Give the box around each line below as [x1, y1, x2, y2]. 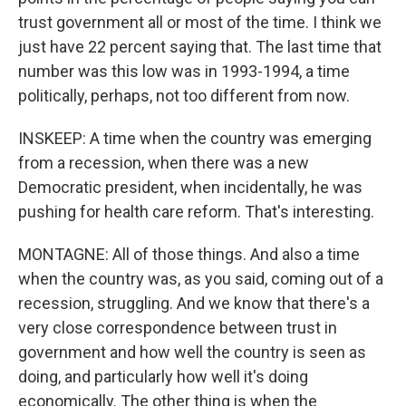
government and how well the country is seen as [18, 343, 366, 362]
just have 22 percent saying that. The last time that [18, 37, 382, 56]
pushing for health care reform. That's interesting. [18, 202, 374, 221]
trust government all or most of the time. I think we [18, 13, 382, 32]
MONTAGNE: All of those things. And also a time [18, 245, 360, 264]
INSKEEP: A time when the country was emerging [18, 129, 372, 148]
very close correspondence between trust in [18, 318, 337, 337]
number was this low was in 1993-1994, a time [18, 62, 350, 81]
